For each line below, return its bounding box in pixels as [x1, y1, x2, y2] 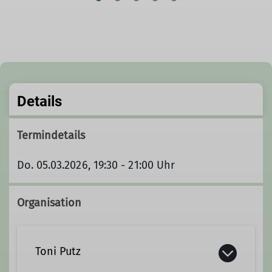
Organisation [16, 196, 82, 210]
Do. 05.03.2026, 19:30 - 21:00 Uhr [16, 158, 175, 172]
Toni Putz [35, 245, 81, 259]
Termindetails [16, 128, 86, 142]
